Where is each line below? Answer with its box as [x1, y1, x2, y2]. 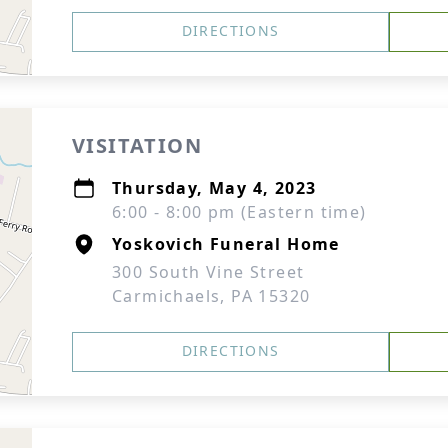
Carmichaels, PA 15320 [112, 285, 311, 307]
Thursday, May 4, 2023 [112, 177, 317, 199]
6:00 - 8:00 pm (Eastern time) [112, 201, 367, 223]
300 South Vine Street [112, 261, 305, 283]
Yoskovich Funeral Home [112, 233, 340, 255]
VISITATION [72, 132, 202, 159]
